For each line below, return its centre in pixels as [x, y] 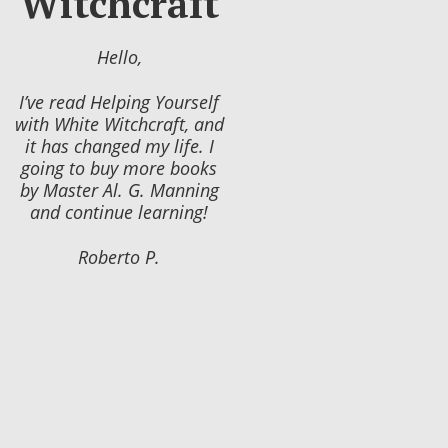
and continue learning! [119, 212]
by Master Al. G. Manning [119, 190]
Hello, [119, 57]
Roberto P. [119, 256]
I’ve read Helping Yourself [119, 102]
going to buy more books [119, 168]
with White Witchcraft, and [119, 124]
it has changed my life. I [119, 146]
